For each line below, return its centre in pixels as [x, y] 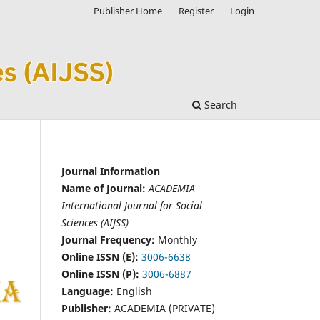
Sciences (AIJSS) [95, 222]
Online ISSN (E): [101, 256]
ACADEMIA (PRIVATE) [163, 308]
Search [219, 104]
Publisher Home [128, 10]
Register [196, 10]
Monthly [176, 239]
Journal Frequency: [108, 239]
